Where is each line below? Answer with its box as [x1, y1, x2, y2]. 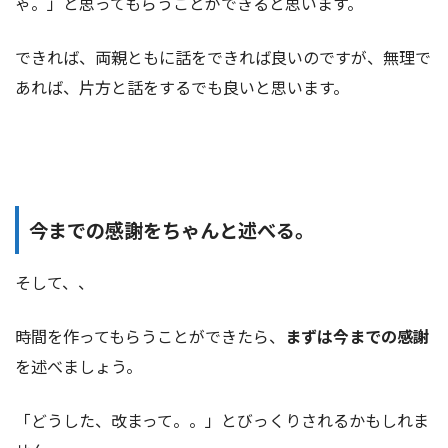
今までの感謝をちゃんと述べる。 [29, 215, 314, 244]
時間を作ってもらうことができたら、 [15, 324, 285, 349]
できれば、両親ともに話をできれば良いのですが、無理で [15, 44, 431, 69]
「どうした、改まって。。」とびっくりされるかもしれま [15, 408, 429, 433]
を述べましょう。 [15, 354, 142, 379]
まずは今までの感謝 [285, 324, 429, 349]
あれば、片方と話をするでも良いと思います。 [15, 74, 349, 99]
